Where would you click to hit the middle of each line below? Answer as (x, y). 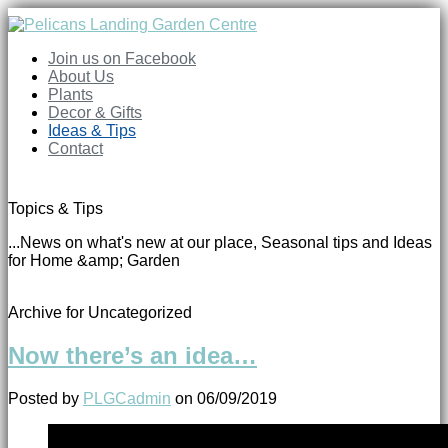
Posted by (45, 398)
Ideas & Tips (92, 130)
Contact (75, 148)
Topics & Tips (55, 208)
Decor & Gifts (95, 112)
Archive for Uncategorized (100, 312)
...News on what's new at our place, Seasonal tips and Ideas (220, 242)
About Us (81, 76)
